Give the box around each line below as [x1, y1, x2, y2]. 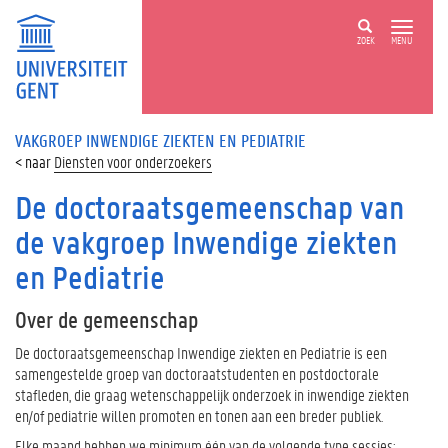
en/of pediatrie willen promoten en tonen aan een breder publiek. [15, 405, 383, 426]
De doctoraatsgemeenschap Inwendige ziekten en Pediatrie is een [15, 342, 387, 363]
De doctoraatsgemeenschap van [15, 187, 404, 228]
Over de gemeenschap [15, 305, 198, 334]
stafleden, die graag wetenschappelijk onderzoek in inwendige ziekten [15, 384, 409, 405]
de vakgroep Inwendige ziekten [15, 222, 397, 263]
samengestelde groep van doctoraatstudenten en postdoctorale [15, 363, 379, 384]
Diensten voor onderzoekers [54, 151, 212, 172]
